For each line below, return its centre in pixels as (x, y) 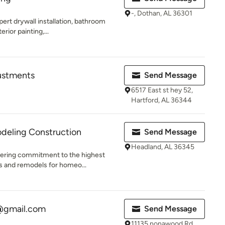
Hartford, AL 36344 (161, 100)
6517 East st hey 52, (162, 90)
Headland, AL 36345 (163, 147)
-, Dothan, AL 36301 (162, 13)
